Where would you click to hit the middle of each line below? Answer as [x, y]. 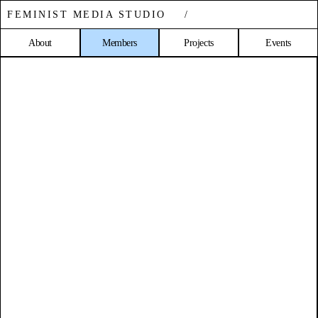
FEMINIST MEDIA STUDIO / [98, 15]
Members [120, 43]
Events [278, 43]
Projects [199, 43]
